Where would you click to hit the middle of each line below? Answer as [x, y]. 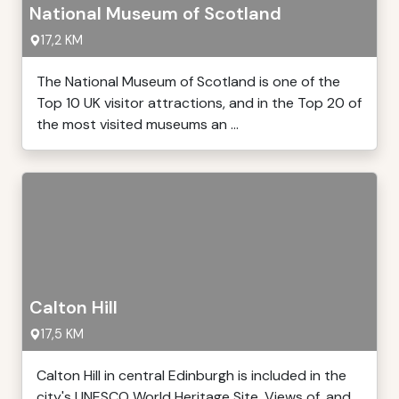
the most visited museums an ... [138, 124]
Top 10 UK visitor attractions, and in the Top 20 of [199, 103]
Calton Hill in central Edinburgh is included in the [191, 375]
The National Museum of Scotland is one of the [188, 81]
